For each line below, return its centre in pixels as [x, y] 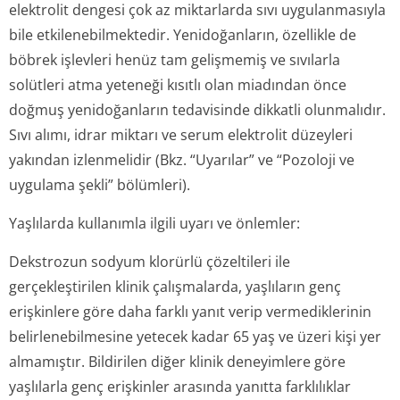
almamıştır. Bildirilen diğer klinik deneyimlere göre [177, 362]
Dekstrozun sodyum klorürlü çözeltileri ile [150, 262]
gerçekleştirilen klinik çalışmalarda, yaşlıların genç [175, 287]
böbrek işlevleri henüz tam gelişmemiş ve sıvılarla [175, 60]
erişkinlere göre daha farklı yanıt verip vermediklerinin [190, 312]
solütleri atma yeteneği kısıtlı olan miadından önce [178, 85]
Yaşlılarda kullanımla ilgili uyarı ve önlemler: [154, 223]
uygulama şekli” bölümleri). [100, 185]
